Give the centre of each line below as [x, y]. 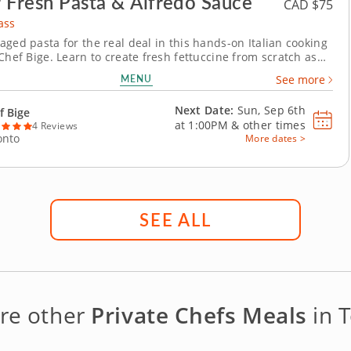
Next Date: [204, 110]
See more [300, 80]
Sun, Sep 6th [270, 110]
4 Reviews [55, 126]
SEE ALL [175, 219]
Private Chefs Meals [199, 315]
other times [274, 125]
